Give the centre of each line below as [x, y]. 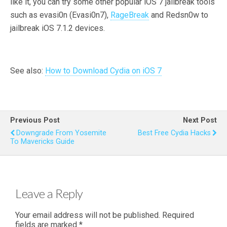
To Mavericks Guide [42, 141]
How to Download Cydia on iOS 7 [103, 70]
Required [178, 215]
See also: [28, 70]
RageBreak [130, 15]
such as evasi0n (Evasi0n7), [60, 15]
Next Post [200, 120]
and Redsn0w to [179, 15]
